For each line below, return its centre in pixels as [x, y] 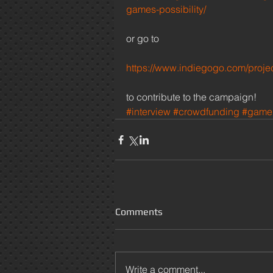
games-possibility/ [166, 9]
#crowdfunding [206, 112]
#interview [148, 112]
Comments [139, 212]
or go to [144, 38]
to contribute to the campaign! [193, 97]
